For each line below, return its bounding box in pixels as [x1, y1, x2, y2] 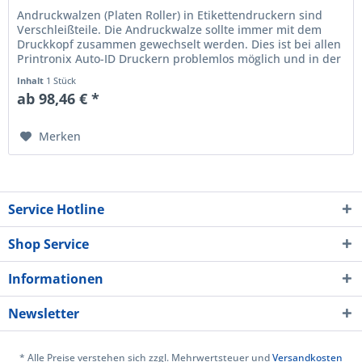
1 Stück [46, 74, 77, 87]
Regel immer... [17, 65, 96, 82]
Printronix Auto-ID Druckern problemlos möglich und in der [17, 51, 342, 67]
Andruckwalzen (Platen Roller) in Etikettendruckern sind [17, 7, 323, 23]
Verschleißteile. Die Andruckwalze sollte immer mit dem [17, 22, 322, 38]
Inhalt [17, 74, 47, 87]
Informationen [8, 269, 103, 288]
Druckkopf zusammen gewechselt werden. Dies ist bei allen [17, 36, 342, 53]
